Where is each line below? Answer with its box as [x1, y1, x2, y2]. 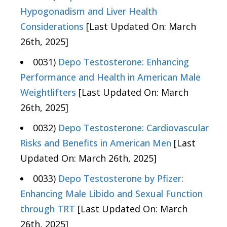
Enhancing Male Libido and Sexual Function [20, 187, 203, 200]
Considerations [20, 20, 84, 33]
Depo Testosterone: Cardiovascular [58, 122, 209, 134]
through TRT [20, 203, 75, 215]
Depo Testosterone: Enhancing [58, 56, 189, 68]
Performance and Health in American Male [20, 71, 201, 84]
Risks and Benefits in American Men [20, 137, 171, 149]
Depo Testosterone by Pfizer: [58, 172, 183, 185]
